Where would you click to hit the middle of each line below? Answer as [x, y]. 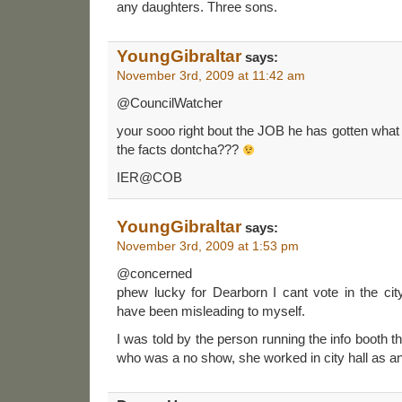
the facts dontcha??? [179, 149]
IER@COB [149, 177]
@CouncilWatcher [170, 102]
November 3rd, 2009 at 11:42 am [211, 75]
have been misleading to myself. [211, 310]
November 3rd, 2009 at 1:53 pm [208, 245]
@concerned [154, 273]
